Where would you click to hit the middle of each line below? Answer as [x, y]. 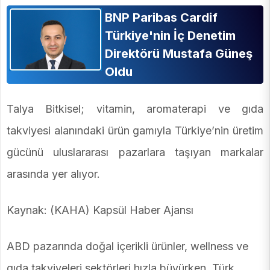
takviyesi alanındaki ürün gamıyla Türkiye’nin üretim [135, 131]
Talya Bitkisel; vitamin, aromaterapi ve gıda [135, 109]
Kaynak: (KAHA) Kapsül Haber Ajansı [100, 210]
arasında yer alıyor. [53, 174]
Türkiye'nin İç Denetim [170, 36]
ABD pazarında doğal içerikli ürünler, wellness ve [127, 246]
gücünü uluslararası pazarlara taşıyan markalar [135, 152]
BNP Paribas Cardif [161, 18]
